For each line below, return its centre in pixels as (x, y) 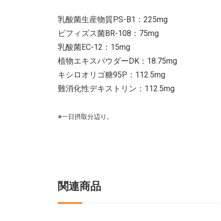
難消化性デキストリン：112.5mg (116, 88)
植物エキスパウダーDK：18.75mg (117, 61)
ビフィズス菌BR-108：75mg (108, 33)
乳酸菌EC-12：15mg (94, 47)
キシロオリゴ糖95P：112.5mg (111, 74)
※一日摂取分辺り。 (85, 116)
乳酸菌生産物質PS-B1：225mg (113, 19)
